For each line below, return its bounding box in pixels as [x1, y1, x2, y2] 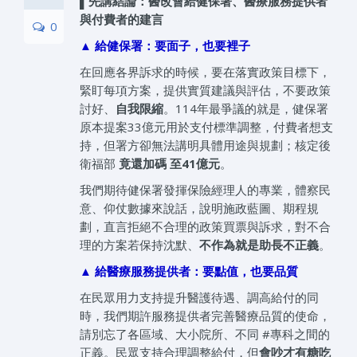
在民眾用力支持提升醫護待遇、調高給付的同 [80, 289, 319, 306]
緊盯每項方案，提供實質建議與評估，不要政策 [80, 82, 331, 99]
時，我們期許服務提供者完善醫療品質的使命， [80, 308, 331, 324]
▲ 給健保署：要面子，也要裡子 [80, 37, 250, 54]
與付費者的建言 [80, 11, 163, 28]
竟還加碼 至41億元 [119, 155, 220, 172]
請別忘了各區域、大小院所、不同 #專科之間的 [80, 326, 330, 343]
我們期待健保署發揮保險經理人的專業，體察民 [80, 182, 331, 198]
